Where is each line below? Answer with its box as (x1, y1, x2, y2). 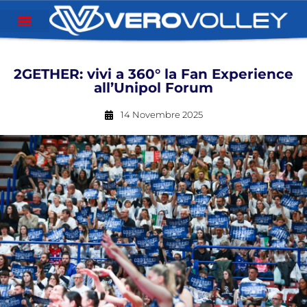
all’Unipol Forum (94, 79, 213, 96)
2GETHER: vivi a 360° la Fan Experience (14, 66, 293, 82)
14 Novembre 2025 (121, 109, 203, 120)
